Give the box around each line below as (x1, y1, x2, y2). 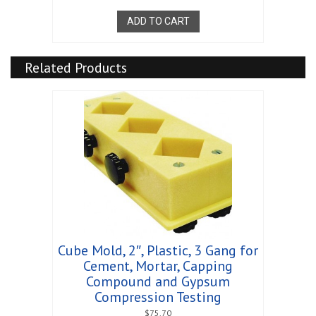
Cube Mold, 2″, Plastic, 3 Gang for (58, 241, 258, 260)
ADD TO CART (126, 16, 190, 28)
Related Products (24, 58, 127, 76)
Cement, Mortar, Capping (83, 256, 233, 275)
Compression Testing (95, 287, 221, 306)
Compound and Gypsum (86, 272, 230, 291)
